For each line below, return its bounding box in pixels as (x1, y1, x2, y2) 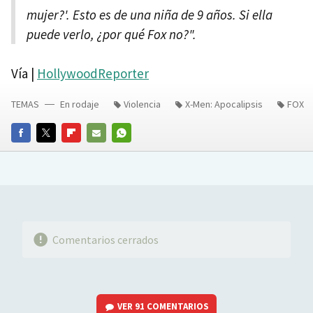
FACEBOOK (11, 146, 56, 159)
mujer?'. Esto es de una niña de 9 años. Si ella (27, 6, 272, 23)
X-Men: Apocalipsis (185, 97, 263, 110)
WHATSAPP (112, 146, 158, 159)
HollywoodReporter (37, 64, 149, 82)
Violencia (124, 97, 161, 110)
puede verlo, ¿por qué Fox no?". (27, 25, 196, 43)
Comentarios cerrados (52, 233, 159, 247)
